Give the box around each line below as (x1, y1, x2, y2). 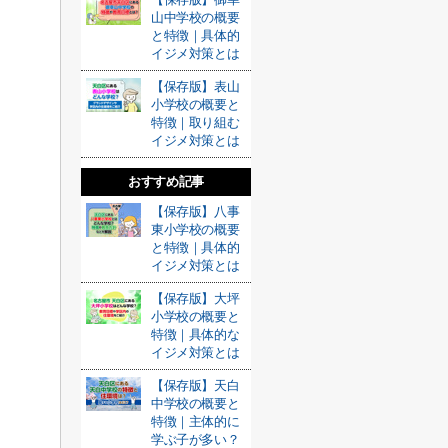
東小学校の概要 (151, 222, 240, 237)
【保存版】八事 (151, 204, 240, 219)
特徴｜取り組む (151, 115, 240, 130)
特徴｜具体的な (151, 327, 240, 342)
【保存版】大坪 (151, 291, 240, 306)
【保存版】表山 (151, 79, 240, 94)
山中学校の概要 (151, 10, 240, 25)
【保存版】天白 (151, 378, 240, 393)
